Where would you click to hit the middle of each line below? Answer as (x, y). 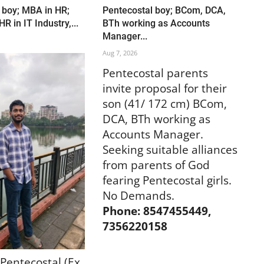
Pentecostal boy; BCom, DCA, (164, 10)
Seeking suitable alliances (170, 149)
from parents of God (156, 164)
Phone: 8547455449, (156, 210)
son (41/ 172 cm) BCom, (164, 103)
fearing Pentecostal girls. (167, 180)
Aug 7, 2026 (120, 52)
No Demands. (138, 195)
